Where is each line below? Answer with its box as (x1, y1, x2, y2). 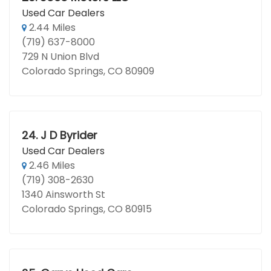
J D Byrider (40, 128, 97, 143)
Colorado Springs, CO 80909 (22, 64, 154, 78)
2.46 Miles (27, 158, 75, 172)
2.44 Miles (27, 21, 76, 34)
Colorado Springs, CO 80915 (22, 202, 152, 216)
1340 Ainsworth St (22, 188, 105, 201)
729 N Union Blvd (22, 50, 99, 64)
